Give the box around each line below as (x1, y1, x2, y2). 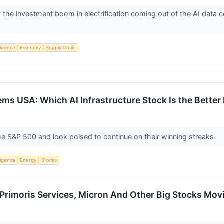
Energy (20, 157, 37, 163)
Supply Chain (45, 44, 76, 50)
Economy (20, 44, 41, 50)
